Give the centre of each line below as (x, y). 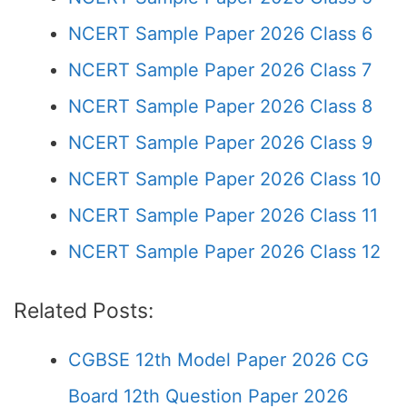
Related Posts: (84, 311)
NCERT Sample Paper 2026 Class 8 (220, 106)
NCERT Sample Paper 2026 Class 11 (223, 215)
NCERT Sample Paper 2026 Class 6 (220, 34)
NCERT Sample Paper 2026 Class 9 (220, 143)
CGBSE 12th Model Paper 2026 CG (218, 360)
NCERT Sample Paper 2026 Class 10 (225, 179)
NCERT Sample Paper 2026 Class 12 (224, 252)
